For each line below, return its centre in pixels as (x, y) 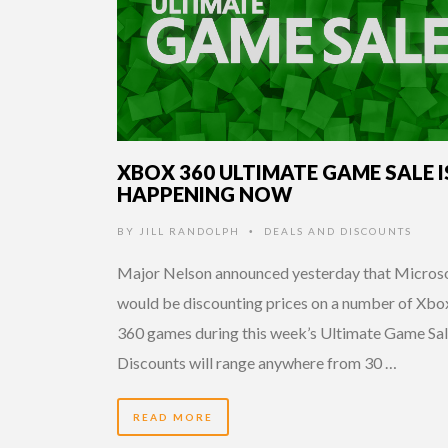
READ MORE (173, 417)
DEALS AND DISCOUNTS (338, 231)
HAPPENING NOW (204, 194)
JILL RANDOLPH (189, 231)
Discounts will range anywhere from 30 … (257, 363)
